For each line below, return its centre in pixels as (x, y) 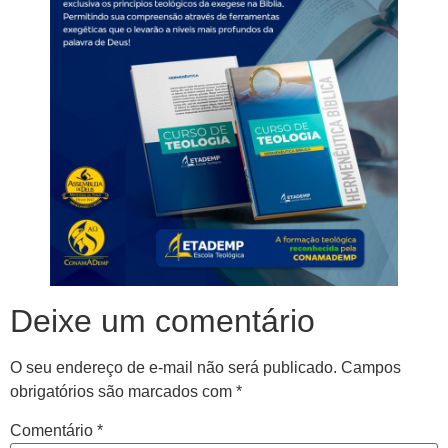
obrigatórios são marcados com (123, 392)
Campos (371, 368)
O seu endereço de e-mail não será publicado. (173, 368)
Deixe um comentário (162, 321)
